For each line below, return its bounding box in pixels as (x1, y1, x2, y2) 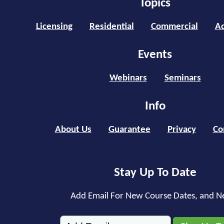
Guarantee (108, 125, 150, 135)
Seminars (164, 73, 201, 83)
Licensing (35, 22, 72, 32)
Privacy (167, 125, 196, 135)
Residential (89, 22, 134, 32)
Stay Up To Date (113, 166, 196, 179)
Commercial (150, 22, 198, 32)
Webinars (109, 73, 147, 83)
